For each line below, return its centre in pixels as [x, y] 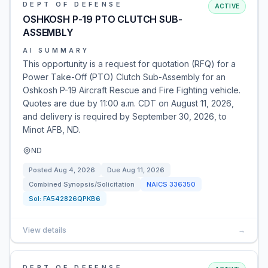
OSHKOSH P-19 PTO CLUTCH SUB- [103, 19]
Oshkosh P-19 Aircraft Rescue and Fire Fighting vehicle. [132, 90]
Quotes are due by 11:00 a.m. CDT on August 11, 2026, [128, 103]
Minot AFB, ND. [51, 130]
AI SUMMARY [56, 50]
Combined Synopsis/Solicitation [82, 184]
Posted [41, 170]
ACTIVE [227, 6]
